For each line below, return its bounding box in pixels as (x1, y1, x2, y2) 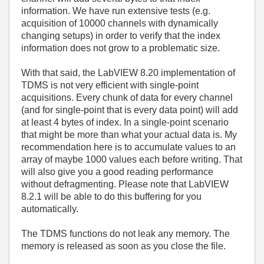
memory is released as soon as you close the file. (21, 241, 226, 251)
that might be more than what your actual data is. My (21, 130, 237, 140)
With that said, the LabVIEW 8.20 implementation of (21, 68, 235, 78)
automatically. (21, 204, 78, 214)
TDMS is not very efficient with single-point (21, 80, 199, 90)
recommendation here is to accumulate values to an (21, 142, 236, 152)
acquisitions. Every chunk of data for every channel (21, 93, 233, 103)
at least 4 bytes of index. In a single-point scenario (21, 117, 229, 127)
